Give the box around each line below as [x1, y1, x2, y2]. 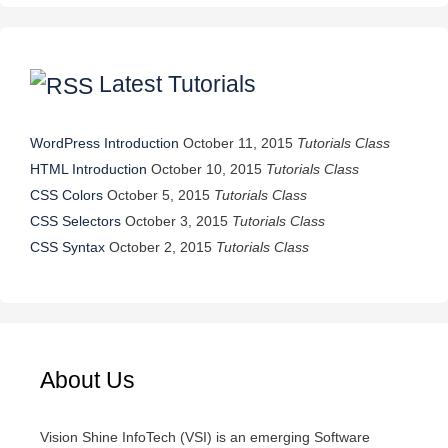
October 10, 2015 [151, 160, 262, 177]
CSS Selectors [30, 212, 121, 229]
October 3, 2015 [125, 212, 228, 229]
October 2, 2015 [109, 238, 212, 255]
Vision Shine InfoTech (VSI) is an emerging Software [40, 428, 370, 445]
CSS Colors [30, 186, 103, 203]
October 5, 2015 [107, 186, 210, 203]
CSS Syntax [30, 238, 105, 255]
